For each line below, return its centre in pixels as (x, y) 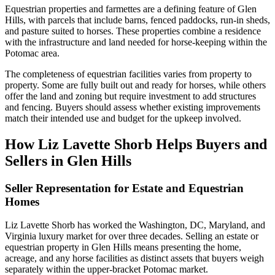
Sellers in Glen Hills (68, 161)
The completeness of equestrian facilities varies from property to (128, 74)
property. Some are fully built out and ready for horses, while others (135, 85)
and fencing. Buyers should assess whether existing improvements (133, 107)
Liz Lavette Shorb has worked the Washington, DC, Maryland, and (135, 225)
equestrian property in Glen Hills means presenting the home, (123, 247)
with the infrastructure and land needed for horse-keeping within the (136, 42)
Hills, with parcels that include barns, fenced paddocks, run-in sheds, (137, 20)
